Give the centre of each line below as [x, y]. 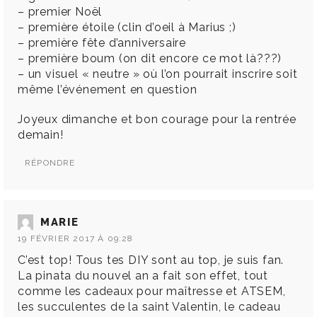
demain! [41, 135]
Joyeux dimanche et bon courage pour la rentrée [157, 120]
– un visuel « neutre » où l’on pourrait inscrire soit [158, 74]
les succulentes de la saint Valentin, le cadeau [149, 307]
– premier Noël [60, 12]
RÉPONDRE [50, 163]
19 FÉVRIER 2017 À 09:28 [76, 239]
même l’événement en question [108, 90]
